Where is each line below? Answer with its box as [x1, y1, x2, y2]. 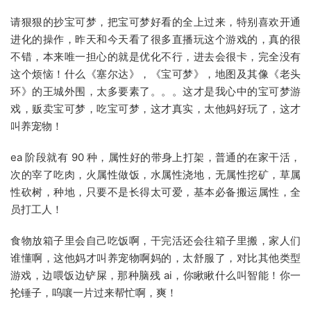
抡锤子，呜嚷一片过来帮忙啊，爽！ [10, 286, 177, 299]
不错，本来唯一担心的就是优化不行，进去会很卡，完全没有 [10, 50, 301, 63]
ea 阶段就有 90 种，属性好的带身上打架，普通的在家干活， [10, 151, 301, 164]
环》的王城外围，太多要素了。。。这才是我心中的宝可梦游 [10, 85, 301, 98]
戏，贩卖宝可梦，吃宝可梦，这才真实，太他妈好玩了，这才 [10, 102, 301, 115]
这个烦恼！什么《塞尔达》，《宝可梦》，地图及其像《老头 [10, 67, 301, 81]
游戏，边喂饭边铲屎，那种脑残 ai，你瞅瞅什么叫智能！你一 [10, 269, 301, 282]
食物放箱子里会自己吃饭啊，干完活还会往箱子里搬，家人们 [10, 234, 301, 247]
